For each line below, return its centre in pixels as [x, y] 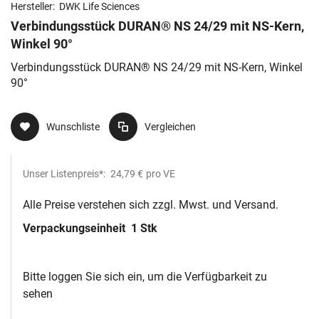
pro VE [161, 174]
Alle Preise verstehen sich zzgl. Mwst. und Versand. [151, 205]
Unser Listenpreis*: [65, 174]
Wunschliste [73, 127]
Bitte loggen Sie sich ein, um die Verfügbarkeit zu [145, 277]
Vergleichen [170, 127]
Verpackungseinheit [75, 229]
